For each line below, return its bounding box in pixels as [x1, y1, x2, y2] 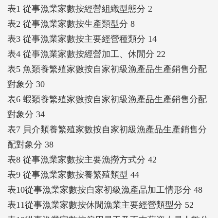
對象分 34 [7, 109, 45, 119]
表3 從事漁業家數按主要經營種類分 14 [7, 34, 157, 44]
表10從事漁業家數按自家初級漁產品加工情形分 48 [7, 184, 202, 195]
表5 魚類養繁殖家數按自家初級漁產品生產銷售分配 [7, 64, 207, 74]
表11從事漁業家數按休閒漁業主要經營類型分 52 [7, 200, 194, 210]
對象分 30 [7, 79, 45, 89]
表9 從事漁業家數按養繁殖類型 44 [7, 169, 139, 180]
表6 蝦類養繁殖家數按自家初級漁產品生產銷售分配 [7, 94, 207, 104]
